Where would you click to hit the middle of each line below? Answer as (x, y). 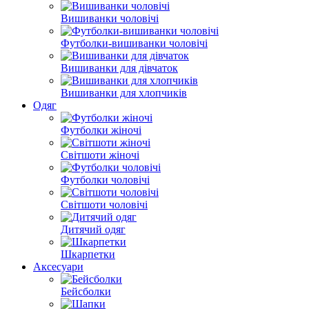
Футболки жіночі (101, 130)
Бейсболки (86, 291)
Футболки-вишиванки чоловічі (134, 43)
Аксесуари (58, 267)
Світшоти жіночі (100, 155)
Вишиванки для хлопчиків (124, 93)
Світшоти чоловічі (104, 205)
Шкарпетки (88, 254)
